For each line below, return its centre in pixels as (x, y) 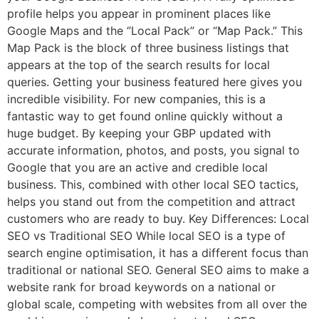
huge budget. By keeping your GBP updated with (139, 133)
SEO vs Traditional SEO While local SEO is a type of (146, 235)
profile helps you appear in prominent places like (139, 13)
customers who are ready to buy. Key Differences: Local (158, 218)
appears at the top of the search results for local (138, 64)
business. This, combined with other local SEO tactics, (153, 184)
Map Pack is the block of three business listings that (148, 47)
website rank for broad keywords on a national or (141, 287)
